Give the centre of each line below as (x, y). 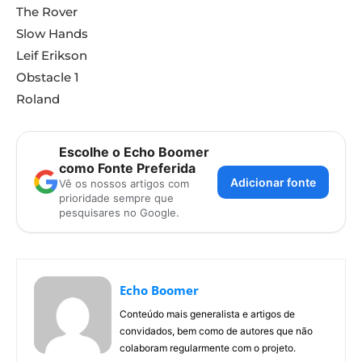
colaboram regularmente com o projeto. (208, 348)
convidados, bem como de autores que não (216, 331)
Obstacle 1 (48, 78)
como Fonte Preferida (127, 168)
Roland (38, 99)
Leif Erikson (52, 56)
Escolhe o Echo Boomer (134, 152)
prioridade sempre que (116, 198)
